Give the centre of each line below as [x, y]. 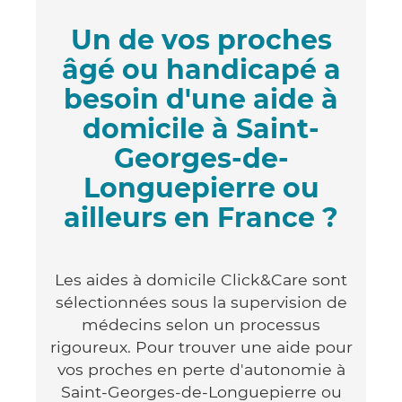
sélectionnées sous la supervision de [201, 301]
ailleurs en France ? [201, 217]
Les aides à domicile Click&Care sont [201, 279]
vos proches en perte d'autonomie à [201, 369]
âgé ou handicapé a [201, 69]
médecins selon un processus [201, 324]
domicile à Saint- [201, 128]
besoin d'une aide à [201, 99]
